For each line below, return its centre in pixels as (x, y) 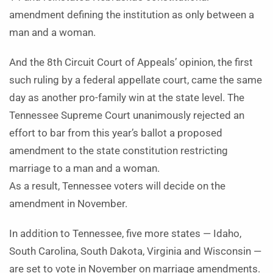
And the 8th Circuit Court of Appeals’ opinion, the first (131, 62)
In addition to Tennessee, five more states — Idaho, (125, 234)
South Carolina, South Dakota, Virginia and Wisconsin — (135, 251)
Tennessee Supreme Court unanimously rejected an (127, 115)
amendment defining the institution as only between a (132, 15)
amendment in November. (68, 204)
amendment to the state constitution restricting (119, 151)
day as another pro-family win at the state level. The (127, 98)
